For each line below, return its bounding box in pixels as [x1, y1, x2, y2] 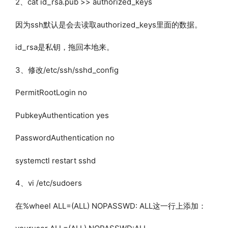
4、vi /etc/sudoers [15, 178, 82, 188]
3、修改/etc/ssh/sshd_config [15, 65, 119, 75]
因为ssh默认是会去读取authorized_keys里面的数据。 [15, 19, 202, 30]
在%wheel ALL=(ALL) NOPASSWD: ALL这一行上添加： [15, 201, 206, 211]
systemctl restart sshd [15, 155, 96, 165]
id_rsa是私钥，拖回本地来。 [15, 42, 114, 52]
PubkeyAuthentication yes [15, 110, 109, 120]
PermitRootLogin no [15, 88, 87, 97]
